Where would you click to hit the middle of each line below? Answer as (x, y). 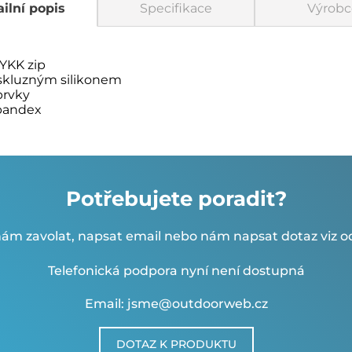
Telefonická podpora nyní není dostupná (176, 271)
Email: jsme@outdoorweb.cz (176, 304)
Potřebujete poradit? (176, 199)
